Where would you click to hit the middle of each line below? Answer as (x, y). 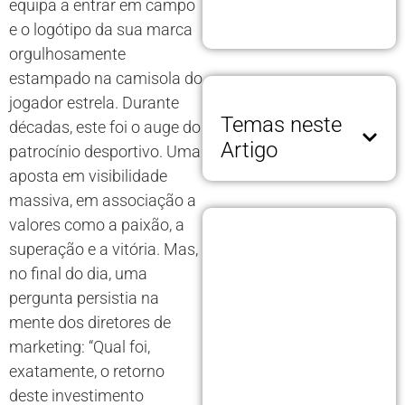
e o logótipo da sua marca (101, 30)
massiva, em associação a (103, 201)
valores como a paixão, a (97, 225)
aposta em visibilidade (88, 176)
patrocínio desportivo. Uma (105, 152)
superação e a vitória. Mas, (104, 250)
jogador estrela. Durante (94, 103)
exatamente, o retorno (87, 372)
